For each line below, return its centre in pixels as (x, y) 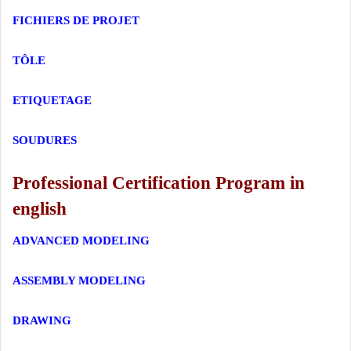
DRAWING (42, 321)
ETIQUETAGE (52, 100)
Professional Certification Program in (159, 183)
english (40, 208)
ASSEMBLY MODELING (79, 281)
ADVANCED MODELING (81, 241)
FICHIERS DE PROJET (76, 20)
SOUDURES (45, 140)
